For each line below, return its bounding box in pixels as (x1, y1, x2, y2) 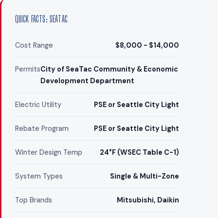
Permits (15, 65, 40, 74)
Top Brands (15, 196, 52, 205)
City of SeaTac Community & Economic (40, 65, 178, 74)
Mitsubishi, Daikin (116, 196, 179, 205)
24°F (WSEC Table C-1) (99, 148, 179, 157)
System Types (15, 172, 63, 181)
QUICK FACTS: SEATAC (15, 14, 68, 25)
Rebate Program (15, 124, 69, 133)
